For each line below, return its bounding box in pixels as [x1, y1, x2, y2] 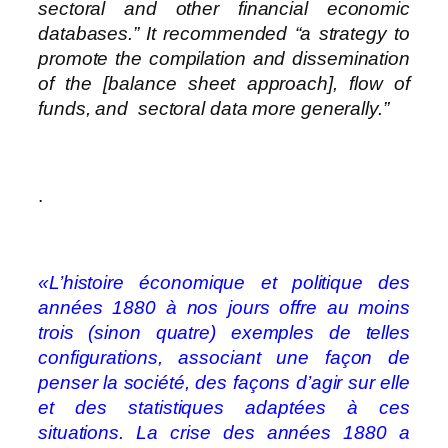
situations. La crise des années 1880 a [38, 421, 410, 443]
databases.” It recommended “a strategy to [38, 22, 410, 44]
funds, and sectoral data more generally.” [38, 97, 389, 119]
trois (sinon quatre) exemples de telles [38, 321, 410, 343]
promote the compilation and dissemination [38, 47, 410, 69]
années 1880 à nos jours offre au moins [38, 296, 410, 318]
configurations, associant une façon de [38, 346, 410, 368]
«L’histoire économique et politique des [38, 271, 410, 293]
